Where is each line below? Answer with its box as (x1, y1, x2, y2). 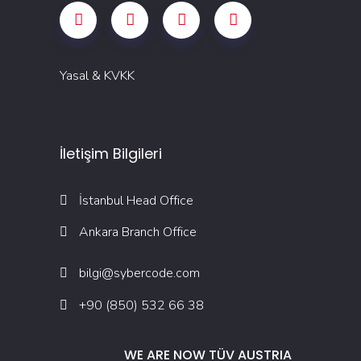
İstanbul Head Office (79, 191, 193, 210)
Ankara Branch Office (79, 223, 197, 242)
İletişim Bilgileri (60, 143, 162, 164)
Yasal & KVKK (60, 67, 135, 85)
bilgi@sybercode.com (79, 264, 200, 283)
